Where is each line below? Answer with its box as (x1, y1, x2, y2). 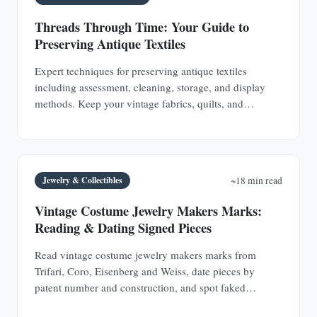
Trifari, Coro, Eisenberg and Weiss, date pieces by (35, 263, 255, 278)
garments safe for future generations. (35, 112, 195, 127)
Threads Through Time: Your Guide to (35, 16, 249, 36)
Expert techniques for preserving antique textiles (35, 63, 247, 78)
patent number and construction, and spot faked (35, 279, 246, 294)
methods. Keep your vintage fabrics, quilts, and (35, 96, 243, 110)
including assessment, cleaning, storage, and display (35, 79, 265, 94)
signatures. (35, 296, 82, 311)
